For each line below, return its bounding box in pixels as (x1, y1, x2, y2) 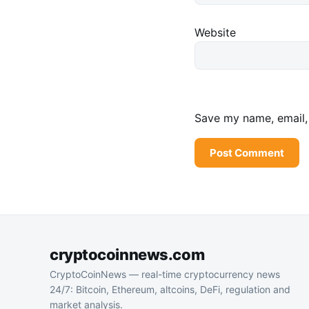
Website (195, 26, 236, 40)
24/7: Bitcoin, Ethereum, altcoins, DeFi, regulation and (50, 283, 290, 296)
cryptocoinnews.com (50, 246, 205, 264)
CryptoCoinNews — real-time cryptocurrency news (50, 268, 280, 281)
